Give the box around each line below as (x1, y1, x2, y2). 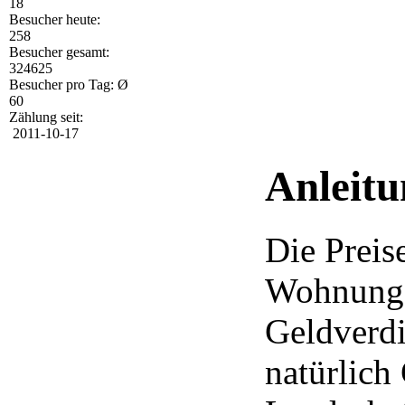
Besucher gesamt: (9, 44, 109, 61)
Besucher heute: (9, 12, 100, 28)
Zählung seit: (9, 109, 83, 126)
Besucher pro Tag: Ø (9, 77, 128, 93)
